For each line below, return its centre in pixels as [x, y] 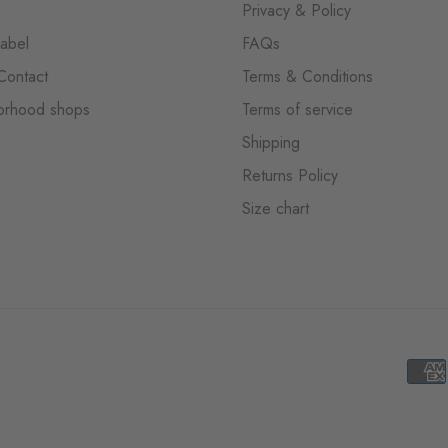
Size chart [275, 209]
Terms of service [297, 110]
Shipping [271, 143]
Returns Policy [290, 176]
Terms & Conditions [307, 77]
